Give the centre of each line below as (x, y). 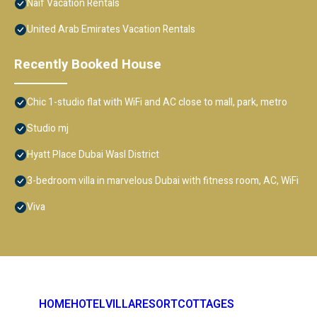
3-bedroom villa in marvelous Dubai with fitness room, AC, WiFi (163, 180)
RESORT (156, 304)
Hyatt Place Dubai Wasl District (93, 154)
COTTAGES (206, 304)
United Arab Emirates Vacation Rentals (111, 29)
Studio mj (48, 128)
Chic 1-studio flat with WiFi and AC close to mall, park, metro (157, 102)
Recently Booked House (88, 64)
